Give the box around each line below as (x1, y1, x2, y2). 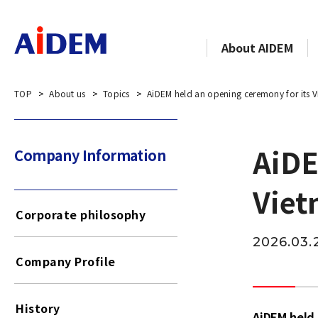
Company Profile (16, 253, 116, 270)
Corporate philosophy (16, 206, 146, 223)
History (16, 300, 60, 317)
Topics (102, 87, 130, 99)
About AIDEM (221, 39, 293, 56)
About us (49, 87, 86, 99)
